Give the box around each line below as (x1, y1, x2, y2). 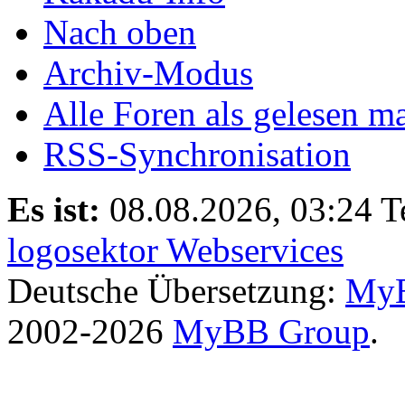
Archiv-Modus (43, 52, 253, 92)
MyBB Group (173, 311, 370, 351)
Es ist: (7, 189, 100, 229)
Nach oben (43, 12, 196, 52)
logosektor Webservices (7, 230, 344, 269)
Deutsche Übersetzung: (7, 270, 345, 310)
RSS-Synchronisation (43, 134, 351, 174)
